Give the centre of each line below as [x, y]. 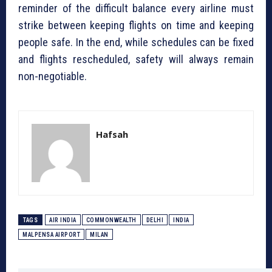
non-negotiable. [53, 76]
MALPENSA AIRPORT [51, 235]
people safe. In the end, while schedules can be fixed [136, 42]
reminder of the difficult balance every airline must [136, 8]
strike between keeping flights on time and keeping [136, 25]
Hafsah [112, 134]
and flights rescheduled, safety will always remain [136, 59]
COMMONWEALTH [111, 220]
